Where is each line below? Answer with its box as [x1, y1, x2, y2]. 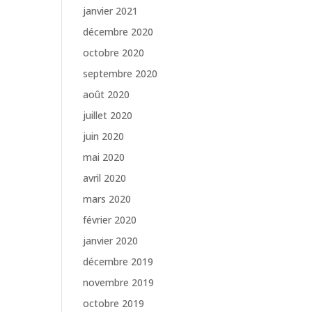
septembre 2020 [83, 67, 158, 80]
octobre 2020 [83, 46, 145, 59]
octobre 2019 [83, 297, 145, 310]
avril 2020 [83, 171, 127, 185]
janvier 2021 [83, 4, 139, 17]
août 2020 [83, 88, 130, 101]
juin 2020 [83, 130, 125, 143]
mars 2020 [83, 192, 132, 205]
